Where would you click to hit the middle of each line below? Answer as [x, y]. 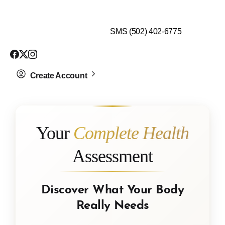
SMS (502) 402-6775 [146, 31]
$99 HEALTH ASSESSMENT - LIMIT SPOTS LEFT [86, 6]
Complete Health [131, 133]
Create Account [59, 76]
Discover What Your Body [113, 187]
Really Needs [113, 203]
